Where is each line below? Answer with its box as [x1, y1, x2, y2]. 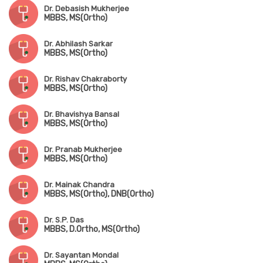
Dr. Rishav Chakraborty [44, 75, 127, 84]
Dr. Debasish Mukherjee [44, 4, 129, 14]
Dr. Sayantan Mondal [44, 251, 119, 260]
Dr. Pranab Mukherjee [44, 145, 122, 154]
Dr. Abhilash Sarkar [44, 39, 113, 49]
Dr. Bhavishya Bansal [44, 110, 119, 119]
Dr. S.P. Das [44, 215, 84, 225]
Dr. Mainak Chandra [44, 180, 114, 190]
